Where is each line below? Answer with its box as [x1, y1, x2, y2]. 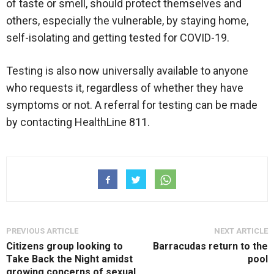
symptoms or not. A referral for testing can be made [6, 98, 257, 112]
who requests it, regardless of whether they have [6, 81, 243, 95]
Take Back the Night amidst [6, 253, 133, 265]
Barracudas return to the [153, 240, 268, 253]
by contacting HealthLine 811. [6, 116, 150, 129]
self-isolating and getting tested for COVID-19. [6, 31, 229, 45]
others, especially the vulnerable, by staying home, [6, 14, 248, 28]
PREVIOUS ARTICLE [6, 226, 78, 236]
